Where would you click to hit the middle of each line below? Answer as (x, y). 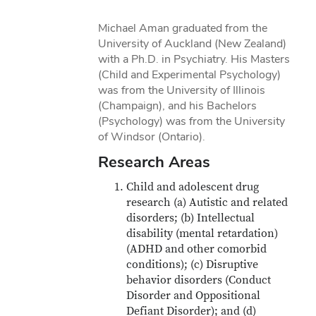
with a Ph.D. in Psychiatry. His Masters (194, 59)
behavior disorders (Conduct (199, 280)
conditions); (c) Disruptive (193, 265)
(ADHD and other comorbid (197, 249)
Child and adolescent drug (193, 187)
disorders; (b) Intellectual (191, 218)
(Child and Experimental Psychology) (190, 74)
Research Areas (154, 162)
